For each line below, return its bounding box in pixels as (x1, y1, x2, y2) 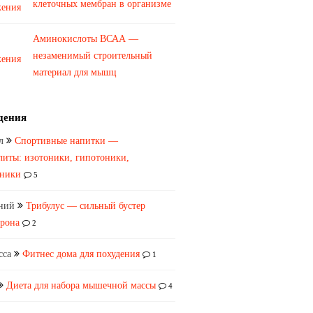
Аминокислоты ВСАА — (33, 34, 138, 44)
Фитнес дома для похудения (22, 249, 140, 259)
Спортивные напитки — (15, 136, 118, 146)
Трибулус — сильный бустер (26, 201, 145, 211)
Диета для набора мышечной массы (6, 280, 156, 291)
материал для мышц (33, 67, 117, 78)
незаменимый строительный (33, 50, 152, 61)
